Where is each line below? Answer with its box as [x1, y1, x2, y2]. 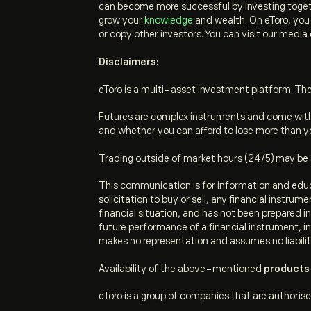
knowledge [142, 15, 193, 26]
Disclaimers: [99, 56, 159, 67]
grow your [99, 15, 142, 26]
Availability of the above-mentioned [99, 262, 264, 274]
